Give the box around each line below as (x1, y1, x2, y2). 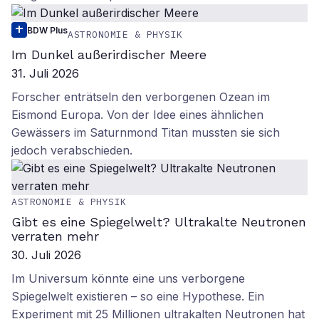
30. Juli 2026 (11, 248, 81, 262)
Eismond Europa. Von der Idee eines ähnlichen (11, 108, 263, 122)
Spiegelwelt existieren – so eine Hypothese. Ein (11, 289, 264, 303)
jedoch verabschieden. (11, 143, 132, 157)
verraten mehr (11, 229, 99, 244)
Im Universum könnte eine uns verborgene (11, 271, 245, 286)
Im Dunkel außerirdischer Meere (11, 47, 206, 62)
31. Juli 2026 (11, 66, 79, 80)
